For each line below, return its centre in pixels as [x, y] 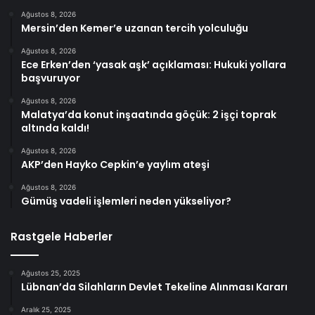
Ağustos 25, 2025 [51, 273]
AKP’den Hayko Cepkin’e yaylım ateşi [115, 165]
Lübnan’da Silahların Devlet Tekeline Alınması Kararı [154, 287]
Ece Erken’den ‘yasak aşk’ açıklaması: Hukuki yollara [154, 65]
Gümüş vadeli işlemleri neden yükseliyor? [126, 201]
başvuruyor [51, 78]
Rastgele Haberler [62, 237]
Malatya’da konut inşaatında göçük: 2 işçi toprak [149, 115]
